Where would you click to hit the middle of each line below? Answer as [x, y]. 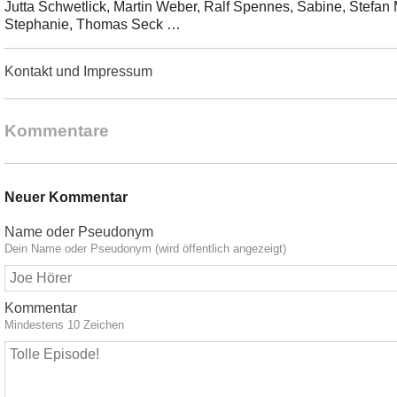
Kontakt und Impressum [78, 71]
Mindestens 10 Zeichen [64, 325]
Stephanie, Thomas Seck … [92, 24]
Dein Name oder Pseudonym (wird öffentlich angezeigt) [145, 249]
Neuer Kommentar [66, 197]
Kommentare [56, 130]
